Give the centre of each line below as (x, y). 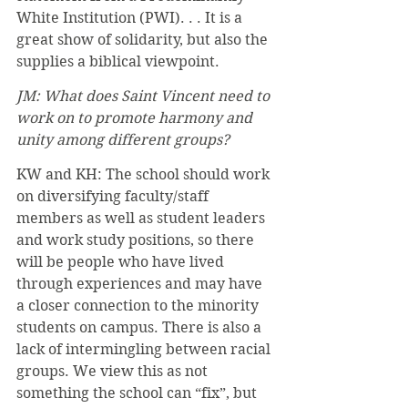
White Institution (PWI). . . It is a (131, 17)
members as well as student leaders (143, 218)
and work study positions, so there (137, 240)
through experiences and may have (141, 283)
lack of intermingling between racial (145, 349)
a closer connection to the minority (139, 305)
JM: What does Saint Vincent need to (145, 96)
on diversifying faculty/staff (114, 196)
